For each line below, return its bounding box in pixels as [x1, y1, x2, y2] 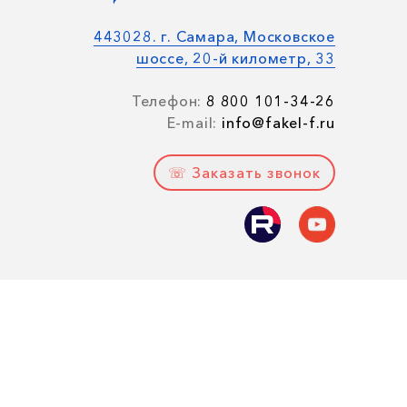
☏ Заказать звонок [168, 164, 321, 182]
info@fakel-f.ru [217, 114, 335, 132]
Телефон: [131, 92, 203, 110]
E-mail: [166, 114, 218, 132]
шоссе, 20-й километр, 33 [135, 49, 335, 67]
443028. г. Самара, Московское [93, 27, 335, 45]
